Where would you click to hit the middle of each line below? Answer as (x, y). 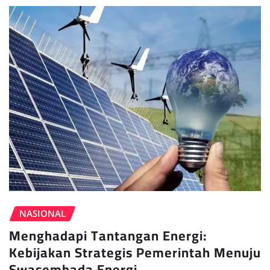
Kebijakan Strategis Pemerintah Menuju (135, 252)
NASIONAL (42, 214)
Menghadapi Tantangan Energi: (108, 235)
